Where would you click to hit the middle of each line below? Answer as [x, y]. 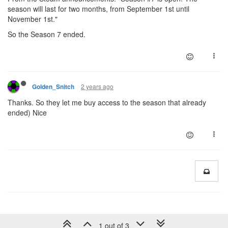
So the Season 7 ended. [47, 34]
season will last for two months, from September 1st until [98, 9]
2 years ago [97, 86]
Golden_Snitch [53, 87]
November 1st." [33, 19]
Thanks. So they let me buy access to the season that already [107, 102]
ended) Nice [27, 112]
